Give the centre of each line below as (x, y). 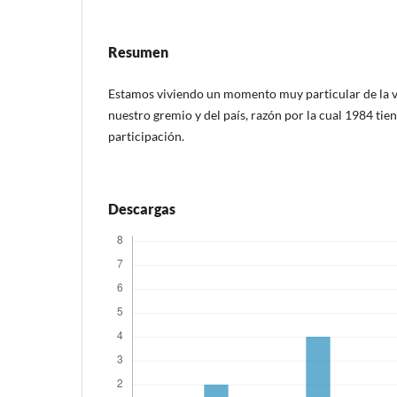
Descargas (142, 208)
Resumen (138, 51)
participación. (146, 136)
